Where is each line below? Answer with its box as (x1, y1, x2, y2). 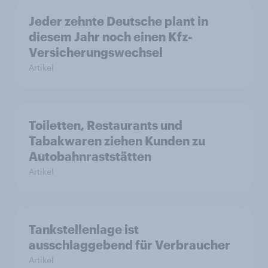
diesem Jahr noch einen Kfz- (29, 29, 193, 44)
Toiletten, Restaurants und (29, 118, 182, 133)
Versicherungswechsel (29, 45, 163, 60)
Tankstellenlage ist (29, 222, 139, 237)
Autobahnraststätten (29, 149, 151, 164)
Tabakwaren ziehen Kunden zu (29, 133, 205, 148)
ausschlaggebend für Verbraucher (29, 237, 230, 252)
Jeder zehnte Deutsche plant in (29, 14, 208, 29)
